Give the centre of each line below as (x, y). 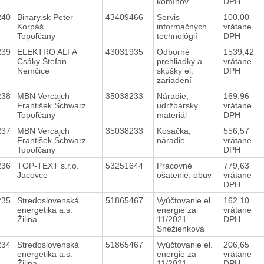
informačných (181, 26)
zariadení (176, 80)
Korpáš (30, 26)
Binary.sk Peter (45, 17)
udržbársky (177, 105)
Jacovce (32, 175)
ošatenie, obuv (185, 175)
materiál (174, 115)
